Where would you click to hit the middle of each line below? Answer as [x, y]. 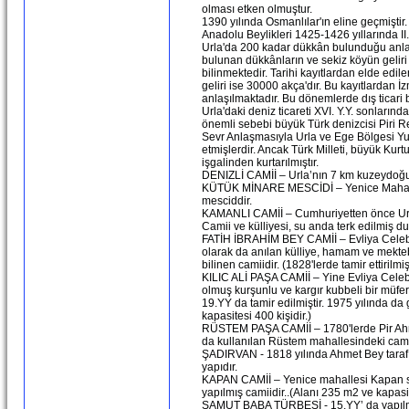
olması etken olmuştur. [257, 9]
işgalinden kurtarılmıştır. [260, 163]
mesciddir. [227, 201]
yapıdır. [220, 367]
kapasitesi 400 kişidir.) [257, 316]
